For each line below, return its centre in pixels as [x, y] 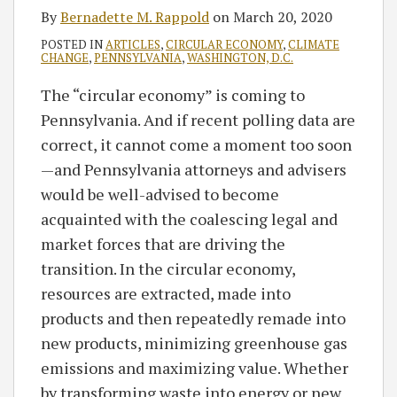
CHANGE [65, 57]
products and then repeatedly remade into [193, 318]
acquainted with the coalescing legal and [189, 218]
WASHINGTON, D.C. [240, 57]
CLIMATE [314, 44]
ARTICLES [133, 44]
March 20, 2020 [283, 16]
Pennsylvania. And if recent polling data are [198, 119]
